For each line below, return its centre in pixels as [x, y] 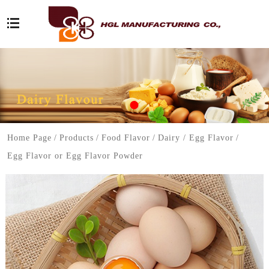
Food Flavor [125, 138]
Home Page [29, 138]
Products [76, 138]
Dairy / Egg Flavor [195, 138]
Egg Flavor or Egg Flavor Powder [75, 156]
